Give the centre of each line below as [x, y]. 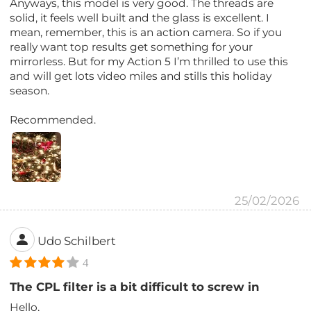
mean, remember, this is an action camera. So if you [146, 33]
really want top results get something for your [132, 47]
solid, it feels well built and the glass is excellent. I [140, 18]
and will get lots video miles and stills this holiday [141, 76]
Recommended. [53, 120]
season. [30, 91]
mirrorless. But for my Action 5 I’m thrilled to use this [149, 62]
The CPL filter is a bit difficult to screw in [135, 286]
